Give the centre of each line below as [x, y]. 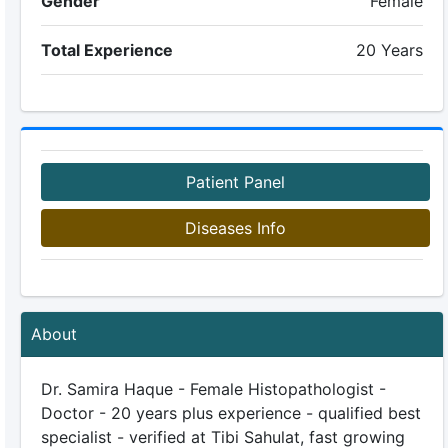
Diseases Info [235, 228]
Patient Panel [235, 182]
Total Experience [106, 50]
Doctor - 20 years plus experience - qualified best [230, 413]
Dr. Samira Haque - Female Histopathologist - [213, 389]
